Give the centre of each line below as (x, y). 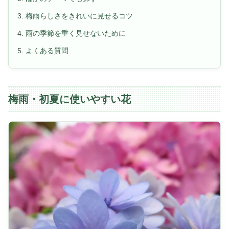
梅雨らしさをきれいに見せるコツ (79, 16)
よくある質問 (47, 51)
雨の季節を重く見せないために (76, 33)
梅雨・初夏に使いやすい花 (70, 99)
